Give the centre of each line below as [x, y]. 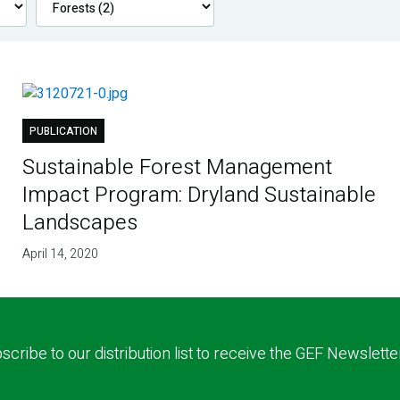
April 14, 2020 [61, 254]
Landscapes [80, 223]
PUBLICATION [64, 132]
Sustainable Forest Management [178, 168]
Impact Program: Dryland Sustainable [200, 196]
